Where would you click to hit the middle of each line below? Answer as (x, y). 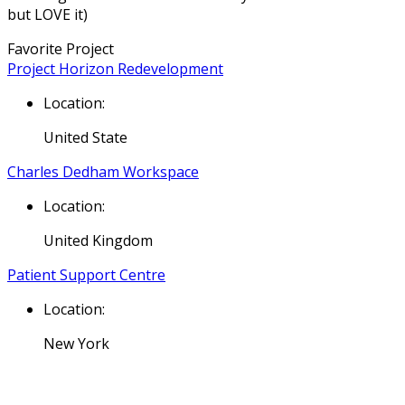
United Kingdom (98, 241)
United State (85, 138)
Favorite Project (61, 49)
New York (76, 344)
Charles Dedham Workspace (103, 172)
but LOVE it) (47, 15)
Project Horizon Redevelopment (115, 69)
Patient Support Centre (86, 275)
